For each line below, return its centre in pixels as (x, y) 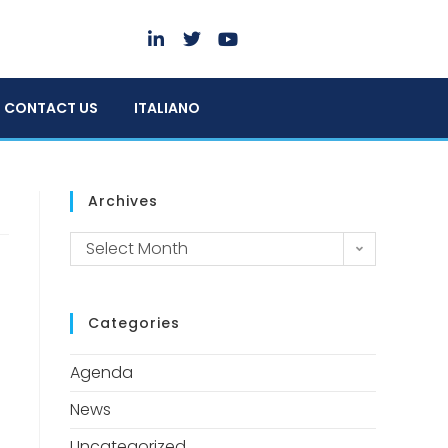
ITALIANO (167, 108)
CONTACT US (51, 108)
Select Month (137, 249)
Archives (123, 201)
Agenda (101, 373)
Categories (134, 323)
